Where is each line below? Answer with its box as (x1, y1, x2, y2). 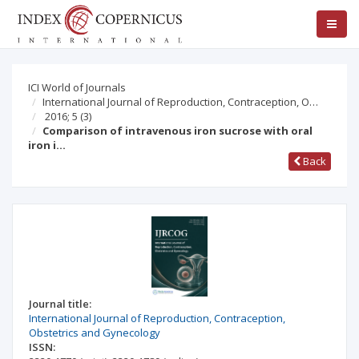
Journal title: (29, 296, 91, 311)
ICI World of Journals (28, 80, 126, 95)
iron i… (28, 138, 66, 152)
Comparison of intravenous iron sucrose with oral (42, 123, 313, 138)
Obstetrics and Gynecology (29, 325, 160, 340)
